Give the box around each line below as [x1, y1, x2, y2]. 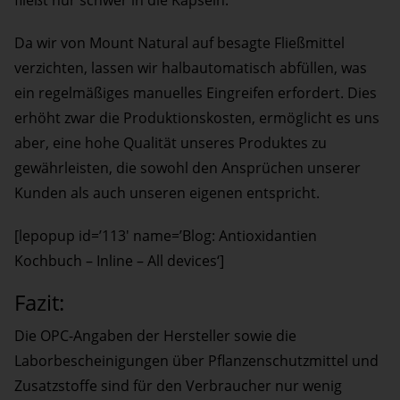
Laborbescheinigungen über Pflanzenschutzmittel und [14, 351, 379, 371]
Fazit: [14, 287, 64, 318]
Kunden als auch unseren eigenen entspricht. [14, 183, 320, 204]
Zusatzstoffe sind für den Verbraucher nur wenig [14, 376, 342, 396]
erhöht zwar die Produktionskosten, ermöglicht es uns [14, 108, 379, 129]
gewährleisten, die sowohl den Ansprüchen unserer [14, 158, 361, 179]
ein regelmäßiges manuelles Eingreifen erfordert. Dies [14, 83, 377, 104]
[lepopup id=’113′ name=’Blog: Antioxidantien [14, 226, 317, 246]
